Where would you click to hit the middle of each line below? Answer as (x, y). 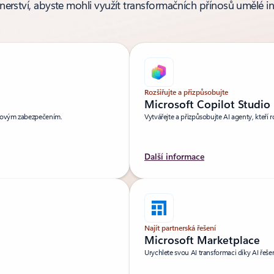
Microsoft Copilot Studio (207, 104)
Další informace (174, 157)
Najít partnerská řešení (180, 228)
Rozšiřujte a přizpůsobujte (186, 92)
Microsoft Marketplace (202, 240)
